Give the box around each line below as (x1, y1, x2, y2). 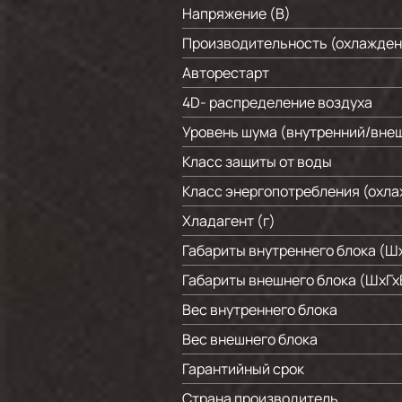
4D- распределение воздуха (182, 92, 372, 112)
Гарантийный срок (182, 359, 304, 379)
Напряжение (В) (182, 4, 291, 23)
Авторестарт (182, 63, 269, 83)
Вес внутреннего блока (182, 300, 337, 319)
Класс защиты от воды (182, 152, 332, 171)
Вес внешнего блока (182, 329, 318, 349)
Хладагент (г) (182, 211, 275, 231)
